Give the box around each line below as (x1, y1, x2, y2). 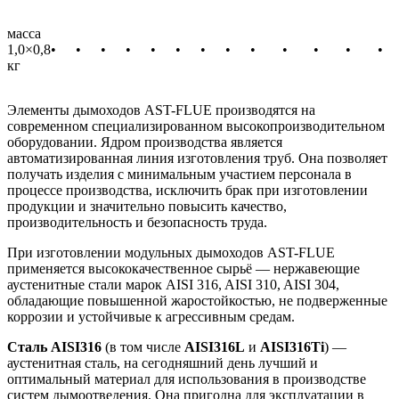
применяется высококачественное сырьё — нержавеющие (7, 260, 360, 276)
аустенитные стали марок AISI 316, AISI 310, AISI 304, (7, 276, 339, 292)
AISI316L (184, 338, 245, 354)
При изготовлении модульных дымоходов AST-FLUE (7, 244, 335, 260)
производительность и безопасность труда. (7, 214, 267, 230)
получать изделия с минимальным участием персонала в (7, 166, 352, 182)
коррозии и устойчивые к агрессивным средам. (7, 308, 295, 324)
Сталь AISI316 (7, 338, 102, 354)
